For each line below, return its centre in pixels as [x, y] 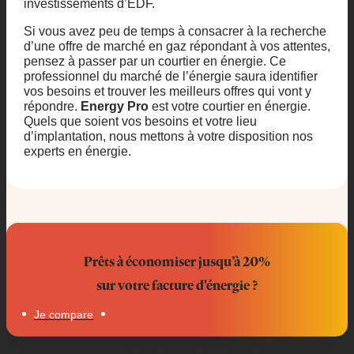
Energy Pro [114, 105]
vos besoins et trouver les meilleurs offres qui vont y [167, 90]
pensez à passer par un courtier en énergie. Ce [154, 60]
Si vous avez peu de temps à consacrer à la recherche [175, 30]
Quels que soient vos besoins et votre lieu [140, 121]
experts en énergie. [77, 151]
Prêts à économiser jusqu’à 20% [177, 261]
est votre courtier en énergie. [229, 105]
